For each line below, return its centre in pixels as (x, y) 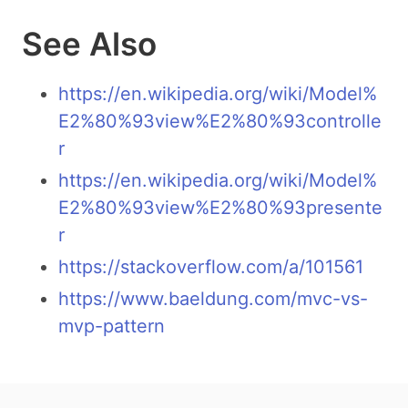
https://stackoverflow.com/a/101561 (211, 266)
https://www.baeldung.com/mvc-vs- (213, 298)
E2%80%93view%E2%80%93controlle (220, 121)
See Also (89, 43)
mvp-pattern (112, 326)
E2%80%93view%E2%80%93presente (220, 207)
